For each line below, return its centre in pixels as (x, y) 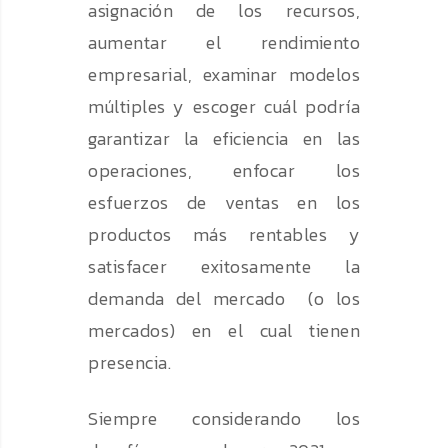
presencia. (134, 363)
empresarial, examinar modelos (224, 75)
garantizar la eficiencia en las (224, 139)
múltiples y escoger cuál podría (224, 107)
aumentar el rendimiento (224, 43)
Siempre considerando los (224, 419)
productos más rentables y (224, 235)
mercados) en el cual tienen (224, 331)
